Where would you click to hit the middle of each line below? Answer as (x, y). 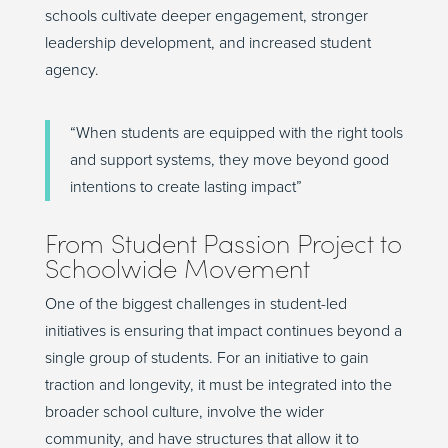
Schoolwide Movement (177, 268)
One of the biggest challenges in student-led (195, 304)
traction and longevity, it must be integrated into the (218, 385)
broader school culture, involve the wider (184, 412)
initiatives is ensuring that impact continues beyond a (223, 331)
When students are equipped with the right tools (239, 133)
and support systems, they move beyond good (229, 160)
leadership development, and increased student (207, 43)
